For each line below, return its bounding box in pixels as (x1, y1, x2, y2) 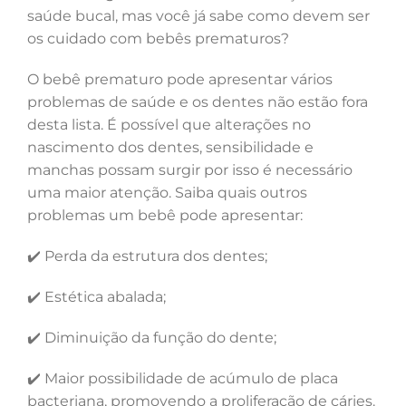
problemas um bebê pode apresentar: (27, 207, 303, 225)
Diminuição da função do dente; (41, 329, 276, 347)
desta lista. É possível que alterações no (27, 116, 311, 134)
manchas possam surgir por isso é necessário (27, 161, 353, 179)
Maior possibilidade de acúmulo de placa (41, 370, 338, 388)
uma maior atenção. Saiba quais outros (27, 184, 307, 202)
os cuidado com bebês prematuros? (27, 30, 289, 48)
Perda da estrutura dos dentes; (41, 247, 267, 266)
